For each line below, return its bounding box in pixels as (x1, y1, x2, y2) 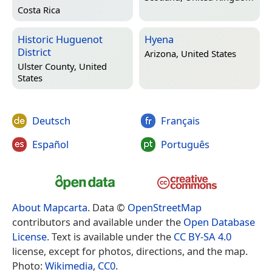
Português (160, 137, 209, 152)
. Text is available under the (47, 229, 174, 243)
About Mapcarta (12, 200, 87, 214)
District (18, 45, 51, 59)
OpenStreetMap (127, 200, 202, 214)
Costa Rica (18, 3, 60, 16)
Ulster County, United (18, 59, 107, 72)
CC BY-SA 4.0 (174, 229, 231, 243)
